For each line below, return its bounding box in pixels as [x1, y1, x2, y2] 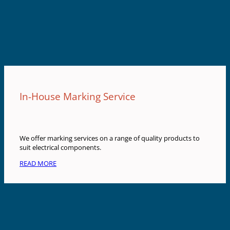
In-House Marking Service [20, 89, 136, 104]
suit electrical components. [20, 143, 101, 152]
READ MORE [20, 158, 56, 168]
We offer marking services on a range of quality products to [20, 133, 200, 143]
